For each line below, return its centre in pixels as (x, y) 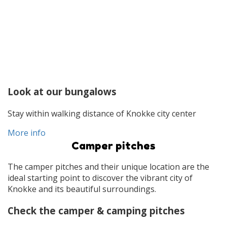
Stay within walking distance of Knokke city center (102, 113)
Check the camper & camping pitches (96, 210)
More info (27, 133)
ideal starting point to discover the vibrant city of (100, 178)
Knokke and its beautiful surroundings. (82, 189)
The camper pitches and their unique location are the (108, 166)
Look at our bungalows (62, 92)
